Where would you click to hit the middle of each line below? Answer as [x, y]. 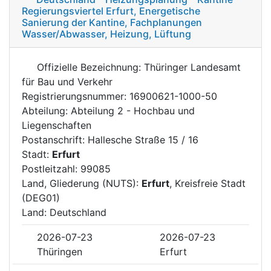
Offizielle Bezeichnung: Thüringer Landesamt [137, 67]
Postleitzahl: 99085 [66, 168]
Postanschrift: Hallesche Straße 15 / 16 [110, 139]
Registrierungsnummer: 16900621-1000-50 [119, 96]
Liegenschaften [57, 125]
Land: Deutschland [64, 212]
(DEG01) [41, 198]
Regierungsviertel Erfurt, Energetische [111, 11]
